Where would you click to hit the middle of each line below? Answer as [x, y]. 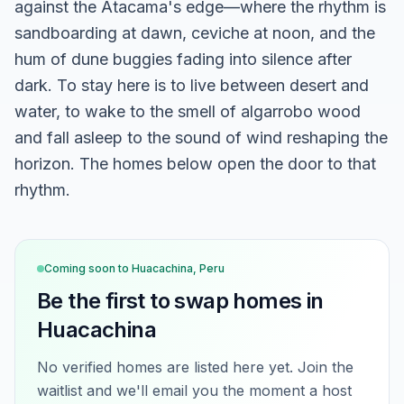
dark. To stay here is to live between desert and [192, 85]
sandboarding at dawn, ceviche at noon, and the [195, 33]
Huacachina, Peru [178, 268]
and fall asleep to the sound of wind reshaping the [201, 138]
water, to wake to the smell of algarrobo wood [188, 111]
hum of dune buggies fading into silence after [183, 59]
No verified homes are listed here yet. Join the [195, 367]
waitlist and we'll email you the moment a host [194, 390]
